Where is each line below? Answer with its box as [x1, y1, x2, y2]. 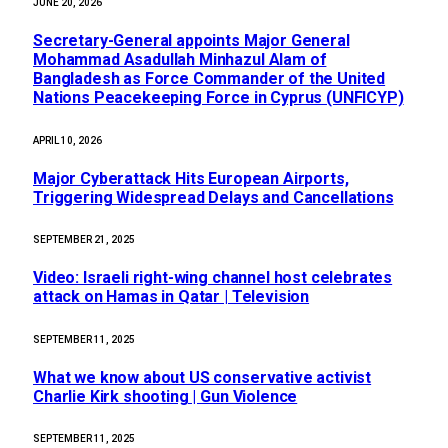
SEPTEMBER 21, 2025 [33, 234, 135, 246]
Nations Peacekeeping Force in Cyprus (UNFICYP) [33, 88, 404, 108]
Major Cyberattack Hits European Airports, [33, 168, 349, 188]
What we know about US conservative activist [33, 367, 372, 387]
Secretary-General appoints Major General [33, 31, 350, 51]
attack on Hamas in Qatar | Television [33, 287, 310, 307]
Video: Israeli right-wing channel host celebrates [33, 268, 393, 288]
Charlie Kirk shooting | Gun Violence [33, 386, 298, 406]
